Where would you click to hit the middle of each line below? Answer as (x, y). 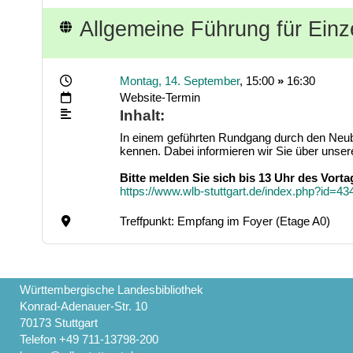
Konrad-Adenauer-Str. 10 (84, 306)
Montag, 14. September (179, 80)
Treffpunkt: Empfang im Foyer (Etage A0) (225, 221)
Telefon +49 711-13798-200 (89, 339)
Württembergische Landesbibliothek (112, 289)
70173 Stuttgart (59, 322)
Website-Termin (160, 97)
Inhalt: (142, 115)
